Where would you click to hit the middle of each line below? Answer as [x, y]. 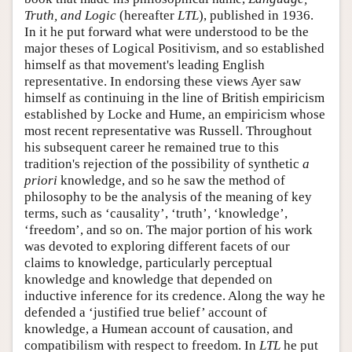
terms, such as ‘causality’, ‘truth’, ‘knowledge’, [156, 213]
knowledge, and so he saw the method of [171, 180]
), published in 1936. [256, 15]
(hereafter [147, 15]
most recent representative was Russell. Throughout [168, 130]
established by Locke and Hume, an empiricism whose [175, 114]
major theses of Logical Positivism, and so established [174, 48]
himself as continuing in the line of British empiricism [174, 97]
